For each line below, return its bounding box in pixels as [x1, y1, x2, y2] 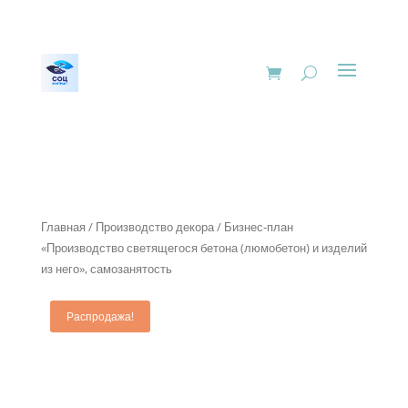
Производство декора [95, 219, 214, 235]
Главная [40, 219, 86, 235]
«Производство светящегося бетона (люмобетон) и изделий [40, 240, 367, 256]
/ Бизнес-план [213, 219, 293, 235]
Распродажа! [66, 308, 134, 324]
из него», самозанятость [40, 260, 172, 277]
